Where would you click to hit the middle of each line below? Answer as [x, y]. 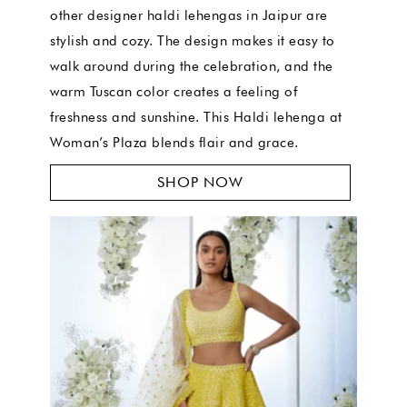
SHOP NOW [200, 182]
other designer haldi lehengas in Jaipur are [189, 15]
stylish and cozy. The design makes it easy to [193, 40]
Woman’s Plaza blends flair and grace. [174, 142]
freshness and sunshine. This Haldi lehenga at [196, 117]
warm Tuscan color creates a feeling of [174, 91]
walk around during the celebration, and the [192, 66]
